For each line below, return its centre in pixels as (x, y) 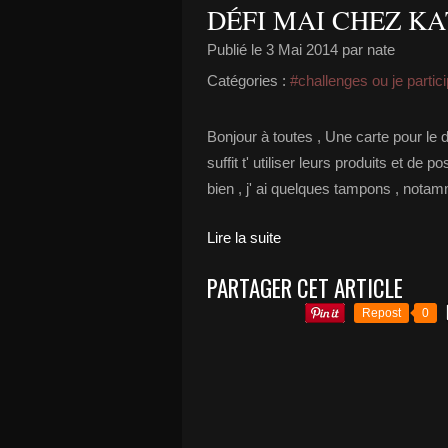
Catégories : (246, 80)
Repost (381, 313)
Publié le (236, 49)
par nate (366, 49)
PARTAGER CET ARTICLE (305, 288)
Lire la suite (244, 237)
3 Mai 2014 (302, 49)
